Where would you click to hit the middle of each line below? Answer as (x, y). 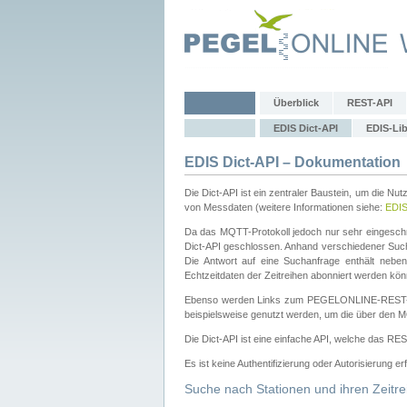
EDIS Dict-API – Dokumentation (293, 162)
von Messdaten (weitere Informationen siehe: (285, 207)
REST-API (370, 103)
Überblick (296, 103)
